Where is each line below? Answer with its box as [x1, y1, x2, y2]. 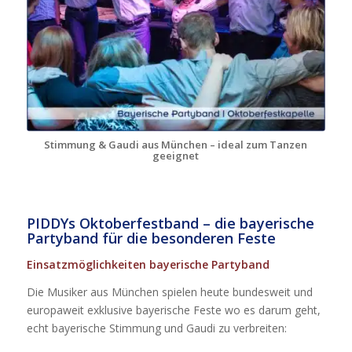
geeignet [152, 148, 200, 163]
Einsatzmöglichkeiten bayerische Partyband [26, 257, 269, 273]
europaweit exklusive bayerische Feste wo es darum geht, [26, 302, 321, 317]
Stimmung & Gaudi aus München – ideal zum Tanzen [44, 137, 308, 152]
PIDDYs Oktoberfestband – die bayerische [26, 214, 314, 233]
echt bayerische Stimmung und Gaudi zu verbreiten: [26, 321, 287, 335]
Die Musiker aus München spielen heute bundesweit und [26, 284, 313, 299]
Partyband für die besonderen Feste [26, 229, 276, 248]
